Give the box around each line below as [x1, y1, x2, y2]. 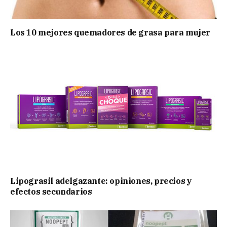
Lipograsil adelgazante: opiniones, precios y [10, 175, 192, 186]
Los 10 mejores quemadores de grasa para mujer [10, 27, 210, 38]
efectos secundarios [10, 186, 92, 197]
